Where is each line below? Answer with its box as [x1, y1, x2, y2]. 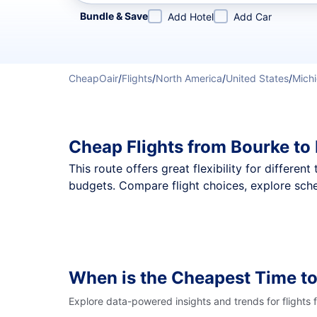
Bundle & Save [80, 10, 148, 22]
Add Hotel [168, 11, 214, 23]
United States [226, 72, 289, 84]
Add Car [234, 11, 272, 23]
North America [156, 72, 222, 84]
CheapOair [69, 72, 118, 84]
